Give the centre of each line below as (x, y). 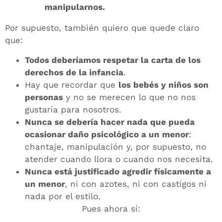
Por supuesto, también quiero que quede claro (102, 28)
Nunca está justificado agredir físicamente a (118, 171)
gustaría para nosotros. (73, 109)
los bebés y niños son (164, 84)
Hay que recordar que (72, 84)
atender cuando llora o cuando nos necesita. (119, 159)
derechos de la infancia (74, 72)
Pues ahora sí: (111, 208)
